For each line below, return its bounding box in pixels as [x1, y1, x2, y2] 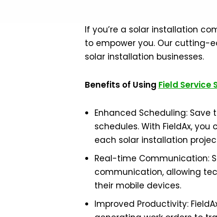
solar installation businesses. [85, 51, 204, 62]
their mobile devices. [94, 180, 181, 191]
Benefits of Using [85, 79, 158, 91]
